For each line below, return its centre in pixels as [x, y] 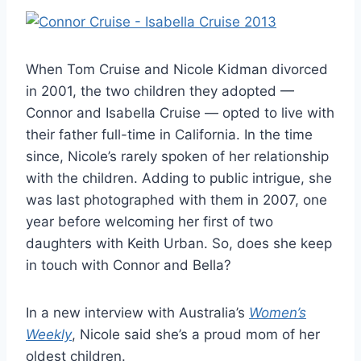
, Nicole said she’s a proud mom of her [196, 334]
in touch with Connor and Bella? [129, 265]
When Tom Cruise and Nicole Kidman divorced [177, 69]
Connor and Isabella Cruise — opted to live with [180, 112]
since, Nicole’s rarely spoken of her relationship [177, 156]
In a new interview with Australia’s [137, 312]
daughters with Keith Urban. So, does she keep [179, 243]
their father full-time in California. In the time [169, 134]
